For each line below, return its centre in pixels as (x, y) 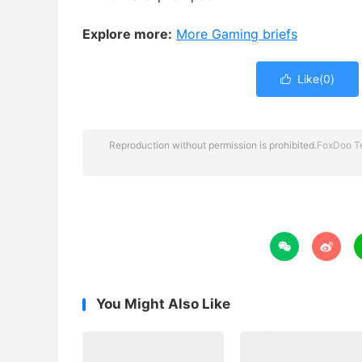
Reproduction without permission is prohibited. (213, 145)
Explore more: (127, 34)
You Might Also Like (163, 304)
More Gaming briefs (237, 34)
